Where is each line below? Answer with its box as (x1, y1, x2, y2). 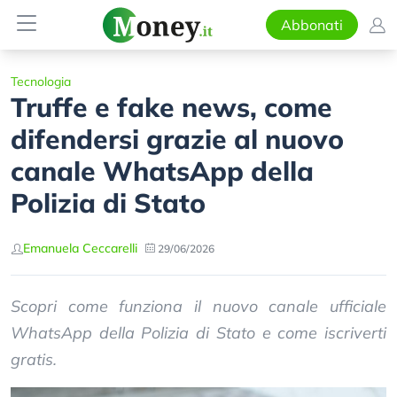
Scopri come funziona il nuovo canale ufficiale (11, 296, 386, 316)
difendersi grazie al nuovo (11, 122, 344, 156)
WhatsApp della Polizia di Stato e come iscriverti (11, 323, 386, 343)
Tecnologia (11, 74, 71, 90)
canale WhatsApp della (11, 154, 314, 188)
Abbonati (280, 16, 343, 34)
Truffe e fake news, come (11, 90, 332, 124)
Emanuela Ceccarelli (23, 240, 137, 256)
